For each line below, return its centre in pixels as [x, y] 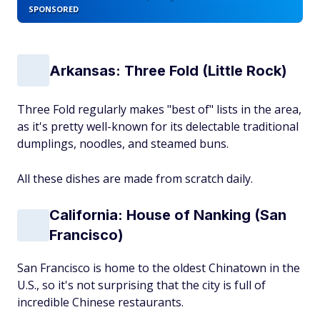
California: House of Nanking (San [168, 215]
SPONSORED [54, 9]
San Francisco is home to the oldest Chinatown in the [159, 268]
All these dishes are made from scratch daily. [135, 179]
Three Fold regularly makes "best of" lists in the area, [159, 109]
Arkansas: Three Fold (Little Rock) [168, 70]
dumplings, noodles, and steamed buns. [123, 144]
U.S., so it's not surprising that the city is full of [141, 285]
